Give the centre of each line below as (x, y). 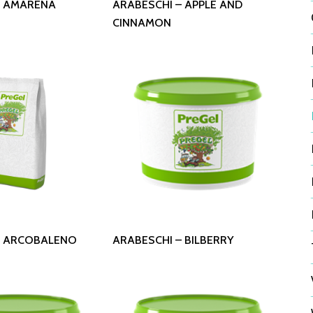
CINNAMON (141, 22)
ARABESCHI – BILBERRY (173, 240)
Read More (182, 233)
